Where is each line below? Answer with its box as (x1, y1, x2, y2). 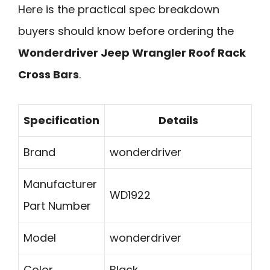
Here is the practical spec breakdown (18, 2, 219, 17)
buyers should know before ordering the (18, 24, 234, 39)
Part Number (24, 198, 91, 213)
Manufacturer (24, 176, 97, 192)
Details (158, 112, 198, 128)
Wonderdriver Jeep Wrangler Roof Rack (18, 45, 246, 61)
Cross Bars (18, 67, 79, 83)
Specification (24, 112, 99, 128)
